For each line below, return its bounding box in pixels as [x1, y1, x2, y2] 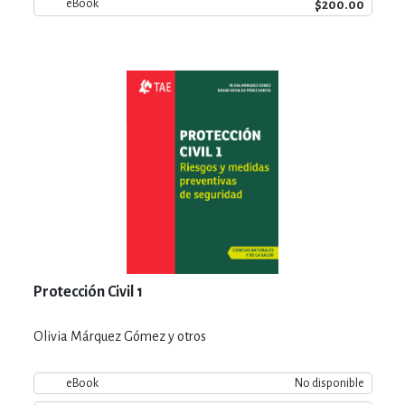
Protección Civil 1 [33, 283, 143, 300]
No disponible [294, 376, 364, 390]
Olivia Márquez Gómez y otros [33, 328, 206, 344]
